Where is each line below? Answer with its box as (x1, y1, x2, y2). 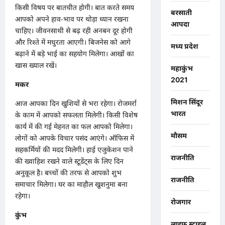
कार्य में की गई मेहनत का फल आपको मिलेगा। (15, 121, 133, 131)
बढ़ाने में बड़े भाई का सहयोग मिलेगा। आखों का (15, 48, 134, 58)
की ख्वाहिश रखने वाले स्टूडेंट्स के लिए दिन (15, 156, 124, 166)
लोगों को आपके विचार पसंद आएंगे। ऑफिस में (15, 133, 134, 143)
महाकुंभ (170, 64, 193, 73)
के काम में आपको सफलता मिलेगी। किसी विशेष (15, 109, 138, 120)
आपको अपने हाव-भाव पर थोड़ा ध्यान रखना (15, 14, 129, 24)
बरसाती (170, 8, 192, 17)
